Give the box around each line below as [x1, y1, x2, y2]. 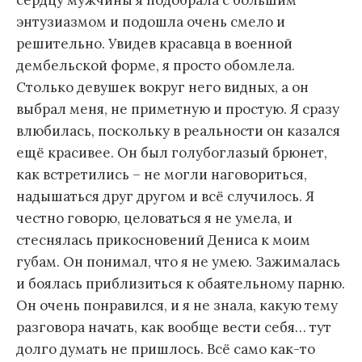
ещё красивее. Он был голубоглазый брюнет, [16, 143, 327, 162]
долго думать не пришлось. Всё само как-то [16, 339, 315, 358]
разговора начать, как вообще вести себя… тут [16, 318, 331, 336]
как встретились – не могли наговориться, [16, 165, 307, 183]
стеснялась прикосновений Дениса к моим [16, 230, 310, 249]
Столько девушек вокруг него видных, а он [16, 78, 309, 96]
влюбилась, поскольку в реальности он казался [16, 121, 340, 140]
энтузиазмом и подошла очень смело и [16, 12, 285, 31]
